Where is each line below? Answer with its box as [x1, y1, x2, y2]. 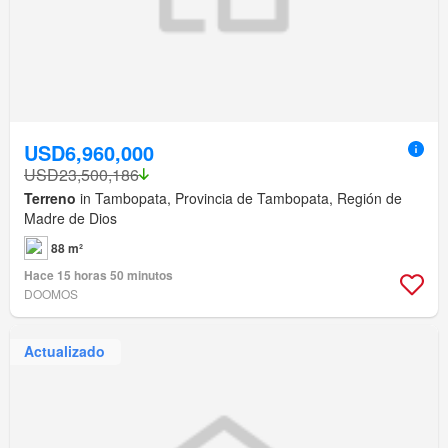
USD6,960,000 [24, 137, 154, 167]
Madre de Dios [24, 207, 117, 228]
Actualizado [24, 341, 105, 362]
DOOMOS [24, 284, 78, 302]
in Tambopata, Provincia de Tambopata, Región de [76, 187, 402, 208]
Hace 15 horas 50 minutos [24, 265, 173, 284]
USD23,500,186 [24, 162, 139, 186]
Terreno [24, 187, 76, 208]
